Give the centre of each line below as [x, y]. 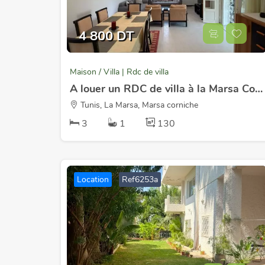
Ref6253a [140, 180]
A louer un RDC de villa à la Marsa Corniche [259, 89]
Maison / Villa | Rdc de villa [119, 72]
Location [93, 180]
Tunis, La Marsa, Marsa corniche [138, 105]
